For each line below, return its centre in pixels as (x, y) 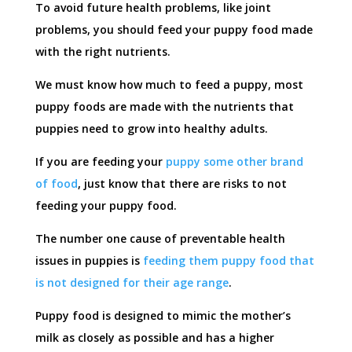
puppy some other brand (234, 161)
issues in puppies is (89, 260)
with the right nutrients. (103, 51)
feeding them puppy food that (228, 260)
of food (56, 183)
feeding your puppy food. (106, 205)
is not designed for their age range (132, 282)
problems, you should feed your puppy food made (174, 29)
